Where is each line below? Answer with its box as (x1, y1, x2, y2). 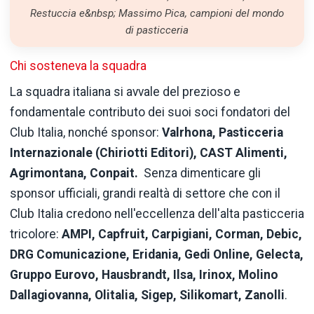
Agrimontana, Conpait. (10, 165, 141, 180)
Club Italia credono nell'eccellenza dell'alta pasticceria (10, 206, 304, 221)
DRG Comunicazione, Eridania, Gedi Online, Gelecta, (10, 247, 303, 261)
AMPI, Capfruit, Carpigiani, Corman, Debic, (62, 226, 302, 241)
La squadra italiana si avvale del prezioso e (10, 84, 240, 99)
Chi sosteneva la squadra (10, 58, 146, 73)
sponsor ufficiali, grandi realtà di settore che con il (10, 186, 280, 200)
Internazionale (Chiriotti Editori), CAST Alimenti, (10, 145, 287, 160)
